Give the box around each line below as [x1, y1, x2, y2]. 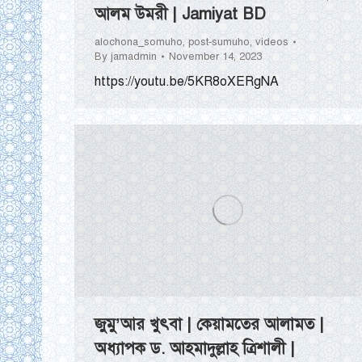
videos [255, 36, 288, 49]
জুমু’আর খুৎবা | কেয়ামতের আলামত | [95, 314, 324, 335]
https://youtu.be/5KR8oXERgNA [95, 74, 279, 90]
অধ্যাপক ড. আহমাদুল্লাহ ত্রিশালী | [95, 339, 295, 360]
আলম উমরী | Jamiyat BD [95, 4, 266, 25]
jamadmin [111, 50, 157, 64]
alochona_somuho [95, 36, 183, 49]
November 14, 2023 [169, 50, 262, 64]
